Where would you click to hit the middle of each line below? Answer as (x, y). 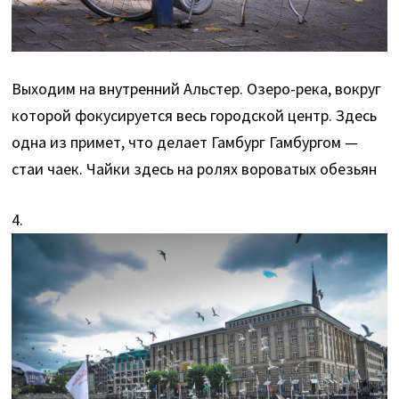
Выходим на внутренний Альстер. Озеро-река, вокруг (197, 88)
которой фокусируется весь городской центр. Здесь (195, 115)
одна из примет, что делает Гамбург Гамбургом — (185, 142)
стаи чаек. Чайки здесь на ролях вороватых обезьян (195, 168)
